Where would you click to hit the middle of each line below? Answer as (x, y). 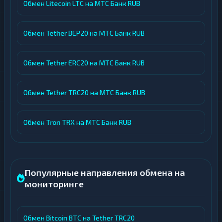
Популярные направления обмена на (105, 172)
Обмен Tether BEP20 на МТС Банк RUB (84, 33)
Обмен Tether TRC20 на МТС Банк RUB (84, 92)
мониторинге (54, 184)
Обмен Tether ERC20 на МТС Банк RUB (84, 63)
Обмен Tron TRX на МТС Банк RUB (77, 122)
